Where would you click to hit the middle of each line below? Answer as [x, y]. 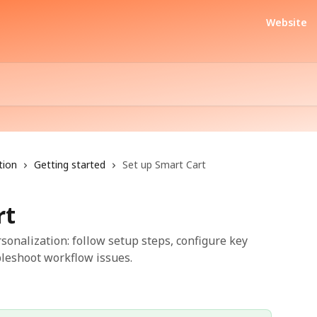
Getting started [70, 165]
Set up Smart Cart [164, 165]
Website [287, 22]
